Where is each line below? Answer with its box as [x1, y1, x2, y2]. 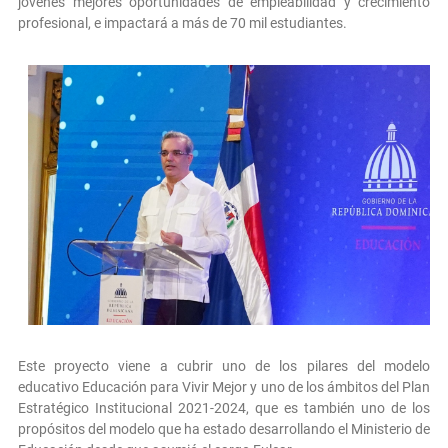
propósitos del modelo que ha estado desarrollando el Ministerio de [18, 420, 430, 437]
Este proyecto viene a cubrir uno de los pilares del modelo [18, 357, 430, 374]
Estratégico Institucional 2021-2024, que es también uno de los [18, 399, 430, 416]
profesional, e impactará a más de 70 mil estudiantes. [18, 15, 347, 32]
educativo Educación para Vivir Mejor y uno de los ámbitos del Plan [18, 378, 430, 395]
